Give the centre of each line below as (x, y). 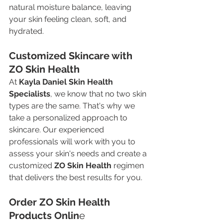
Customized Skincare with (72, 56)
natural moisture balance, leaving (71, 7)
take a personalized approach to (69, 117)
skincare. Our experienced (57, 129)
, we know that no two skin (99, 94)
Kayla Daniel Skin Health (67, 82)
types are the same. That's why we (73, 106)
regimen (129, 165)
